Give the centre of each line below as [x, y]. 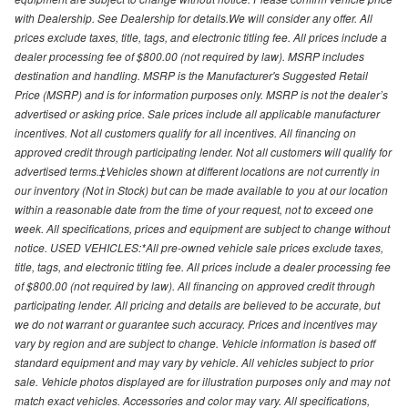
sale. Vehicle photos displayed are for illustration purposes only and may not [202, 382]
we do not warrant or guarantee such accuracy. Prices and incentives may [196, 324]
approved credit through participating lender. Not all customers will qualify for [203, 152]
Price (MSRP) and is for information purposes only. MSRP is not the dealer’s [201, 95]
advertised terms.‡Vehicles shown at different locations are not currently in [197, 171]
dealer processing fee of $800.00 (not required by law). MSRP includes [189, 56]
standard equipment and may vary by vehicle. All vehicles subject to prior [194, 362]
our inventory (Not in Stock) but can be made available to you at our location [201, 190]
